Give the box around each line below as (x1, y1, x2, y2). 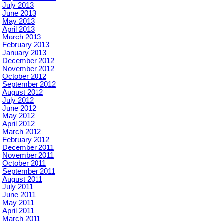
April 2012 (2, 120, 35, 128)
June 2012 (2, 104, 36, 112)
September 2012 (2, 80, 56, 89)
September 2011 (2, 167, 55, 176)
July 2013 (2, 1, 34, 10)
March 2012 (2, 128, 41, 136)
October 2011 (2, 159, 46, 168)
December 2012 (2, 57, 54, 65)
